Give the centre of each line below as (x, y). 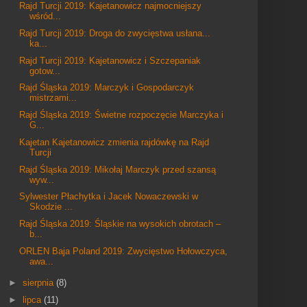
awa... (42, 261)
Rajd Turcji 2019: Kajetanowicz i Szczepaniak (110, 60)
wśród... (46, 16)
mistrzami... (53, 98)
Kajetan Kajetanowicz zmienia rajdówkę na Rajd (114, 142)
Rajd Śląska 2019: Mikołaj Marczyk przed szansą (118, 169)
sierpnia (39, 283)
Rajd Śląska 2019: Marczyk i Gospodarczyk (107, 88)
